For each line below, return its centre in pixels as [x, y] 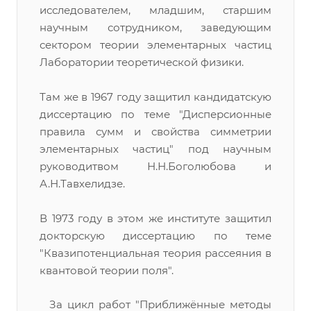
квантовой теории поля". [107, 270]
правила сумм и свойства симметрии [155, 132]
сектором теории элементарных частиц [155, 45]
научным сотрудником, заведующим [155, 27]
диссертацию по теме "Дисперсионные [155, 114]
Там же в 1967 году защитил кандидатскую [155, 97]
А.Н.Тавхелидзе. [82, 184]
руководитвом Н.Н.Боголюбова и [155, 166]
